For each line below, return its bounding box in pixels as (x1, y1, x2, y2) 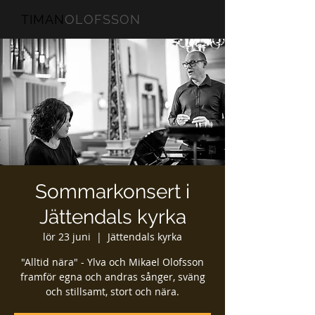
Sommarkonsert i (35, 180, 190, 203)
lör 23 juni (43, 230, 91, 243)
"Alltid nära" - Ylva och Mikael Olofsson (21, 255, 204, 269)
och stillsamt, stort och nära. (46, 285, 179, 298)
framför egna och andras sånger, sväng (20, 270, 205, 283)
